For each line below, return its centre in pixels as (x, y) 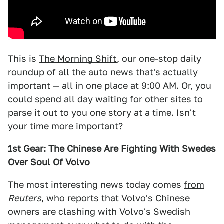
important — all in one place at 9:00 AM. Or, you (110, 86)
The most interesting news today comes (96, 185)
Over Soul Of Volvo (49, 162)
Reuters (25, 198)
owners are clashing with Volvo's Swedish (99, 212)
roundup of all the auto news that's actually (103, 72)
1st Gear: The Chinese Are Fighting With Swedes (112, 149)
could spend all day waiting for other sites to (105, 99)
